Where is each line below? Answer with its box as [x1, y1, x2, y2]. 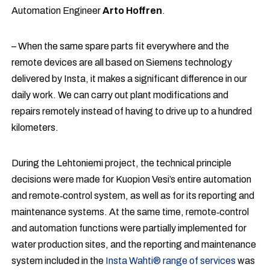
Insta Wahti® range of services [105, 256, 236, 266]
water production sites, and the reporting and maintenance [11, 239, 257, 250]
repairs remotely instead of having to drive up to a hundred [11, 106, 253, 117]
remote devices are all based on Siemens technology [11, 57, 233, 68]
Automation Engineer [11, 5, 103, 16]
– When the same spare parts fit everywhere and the [11, 41, 230, 52]
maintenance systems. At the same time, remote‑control [11, 207, 250, 218]
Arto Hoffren [102, 5, 163, 16]
